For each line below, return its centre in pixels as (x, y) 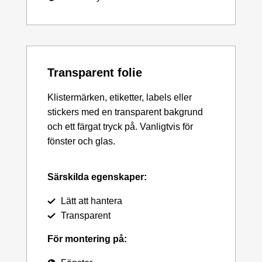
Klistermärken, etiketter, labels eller (120, 98)
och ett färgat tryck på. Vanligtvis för (120, 127)
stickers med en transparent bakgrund (125, 112)
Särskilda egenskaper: (97, 177)
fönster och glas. (81, 142)
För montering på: (87, 239)
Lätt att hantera (91, 201)
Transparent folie (95, 73)
